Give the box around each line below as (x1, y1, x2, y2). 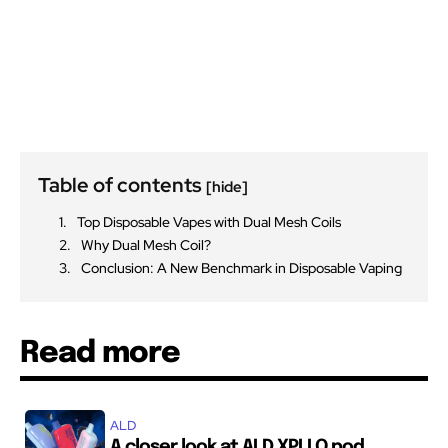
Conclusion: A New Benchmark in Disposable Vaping (81, 259, 402, 278)
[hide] (206, 177, 248, 198)
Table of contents (38, 172, 206, 199)
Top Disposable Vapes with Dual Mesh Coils (77, 213, 341, 232)
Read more (20, 338, 180, 370)
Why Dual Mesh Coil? (81, 236, 211, 255)
